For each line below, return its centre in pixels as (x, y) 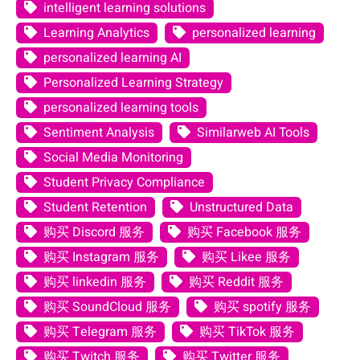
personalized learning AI (112, 58)
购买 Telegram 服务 (100, 332)
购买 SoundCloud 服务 (107, 307)
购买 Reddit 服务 (236, 282)
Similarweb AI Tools (253, 133)
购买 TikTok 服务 (247, 332)
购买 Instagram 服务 (101, 258)
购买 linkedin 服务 (95, 282)
